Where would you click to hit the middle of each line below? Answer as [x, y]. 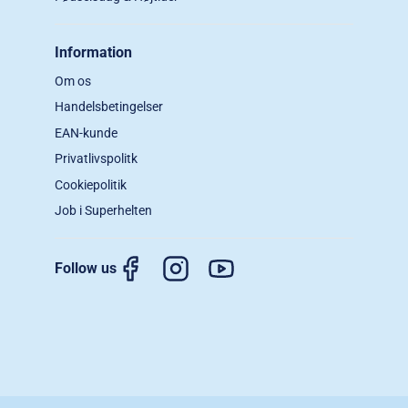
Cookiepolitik [91, 184]
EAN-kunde [86, 133]
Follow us [86, 268]
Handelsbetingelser [109, 107]
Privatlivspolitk [96, 159]
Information [93, 52]
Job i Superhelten [103, 211]
